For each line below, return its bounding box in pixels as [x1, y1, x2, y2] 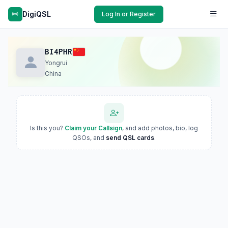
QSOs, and [72, 134, 106, 141]
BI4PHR [45, 47, 72, 56]
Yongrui [45, 59, 67, 67]
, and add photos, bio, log [122, 124, 198, 132]
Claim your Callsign [65, 124, 122, 132]
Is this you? [30, 124, 65, 132]
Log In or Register [102, 10, 156, 18]
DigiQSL [22, 9, 51, 18]
